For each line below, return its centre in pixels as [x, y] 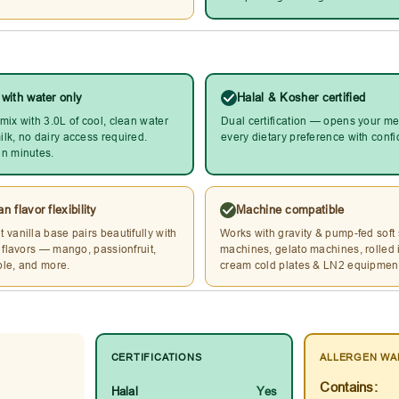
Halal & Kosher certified [301, 98]
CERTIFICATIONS [156, 358]
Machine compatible [290, 210]
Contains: [349, 387]
